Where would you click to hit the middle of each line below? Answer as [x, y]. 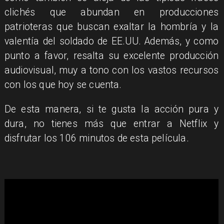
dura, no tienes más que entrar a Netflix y [111, 123]
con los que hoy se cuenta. [64, 85]
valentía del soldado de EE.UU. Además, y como [111, 41]
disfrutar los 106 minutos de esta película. [96, 138]
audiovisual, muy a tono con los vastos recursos [111, 70]
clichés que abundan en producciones [111, 12]
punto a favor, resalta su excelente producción [111, 56]
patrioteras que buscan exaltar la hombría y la [111, 27]
